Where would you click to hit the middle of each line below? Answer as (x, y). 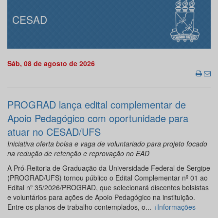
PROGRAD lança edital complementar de (97, 105)
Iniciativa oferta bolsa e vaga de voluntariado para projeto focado (107, 144)
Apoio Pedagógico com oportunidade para (98, 118)
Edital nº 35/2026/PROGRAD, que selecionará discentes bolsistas (108, 188)
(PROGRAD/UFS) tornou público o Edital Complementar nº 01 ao (108, 178)
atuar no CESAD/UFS (54, 132)
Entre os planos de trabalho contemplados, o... (80, 207)
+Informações (174, 207)
